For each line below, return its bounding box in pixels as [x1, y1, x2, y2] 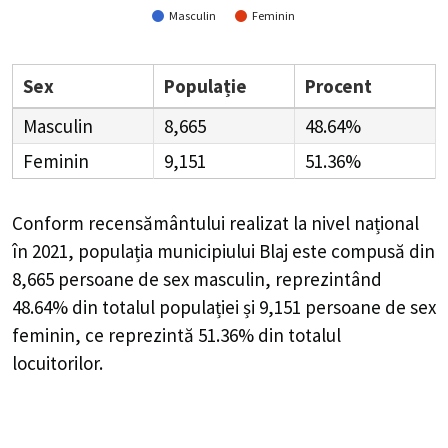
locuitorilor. [12, 350, 107, 375]
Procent [305, 73, 372, 98]
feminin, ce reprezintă [12, 322, 198, 347]
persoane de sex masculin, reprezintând [58, 266, 382, 291]
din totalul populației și [68, 294, 259, 319]
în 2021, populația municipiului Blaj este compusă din [12, 238, 435, 263]
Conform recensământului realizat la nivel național [12, 210, 419, 235]
